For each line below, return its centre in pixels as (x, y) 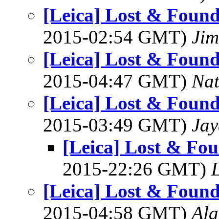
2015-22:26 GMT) (137, 169)
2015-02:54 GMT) (117, 37)
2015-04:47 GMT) (117, 81)
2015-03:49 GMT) (117, 125)
